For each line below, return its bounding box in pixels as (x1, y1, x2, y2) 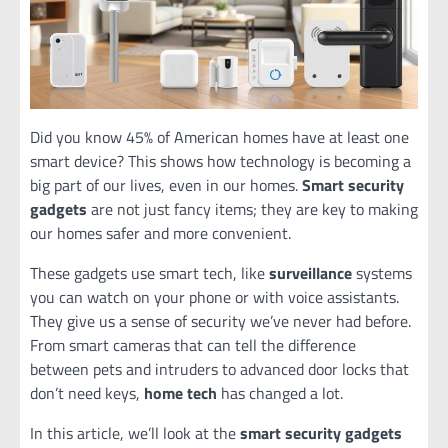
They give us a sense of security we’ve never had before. (30, 309, 411, 333)
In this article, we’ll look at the (30, 421, 240, 445)
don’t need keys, (30, 381, 144, 405)
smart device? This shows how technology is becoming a (30, 149, 411, 173)
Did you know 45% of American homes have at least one (30, 125, 409, 149)
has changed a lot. (217, 381, 343, 405)
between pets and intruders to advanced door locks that (30, 357, 409, 381)
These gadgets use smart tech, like (30, 261, 269, 285)
